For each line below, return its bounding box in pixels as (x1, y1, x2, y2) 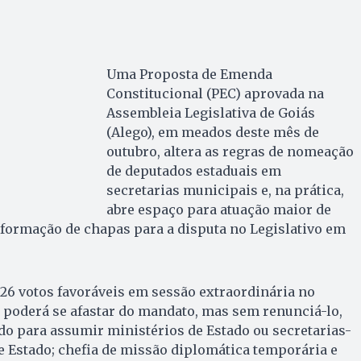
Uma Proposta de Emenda (106, 65, 272, 82)
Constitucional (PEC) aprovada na (106, 85, 324, 102)
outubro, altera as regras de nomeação (106, 143, 354, 160)
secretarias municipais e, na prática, (106, 181, 344, 198)
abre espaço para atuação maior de (106, 201, 331, 218)
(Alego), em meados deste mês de (106, 123, 319, 140)
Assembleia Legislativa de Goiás (106, 104, 315, 121)
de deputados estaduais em (106, 162, 281, 179)
